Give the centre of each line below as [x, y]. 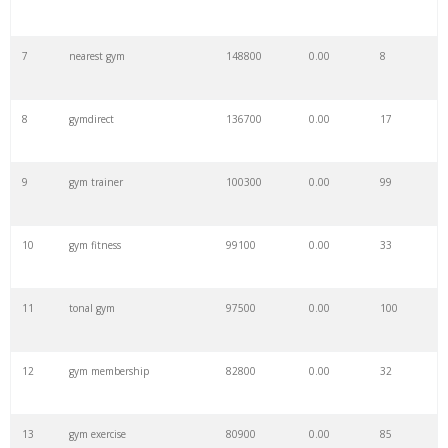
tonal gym [91, 308]
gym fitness [94, 245]
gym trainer [95, 182]
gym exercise [97, 434]
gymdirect [91, 119]
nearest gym [96, 56]
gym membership [108, 371]
